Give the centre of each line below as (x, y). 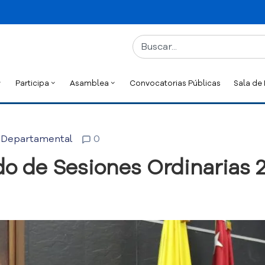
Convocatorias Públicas (175, 83)
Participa (32, 83)
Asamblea (89, 83)
